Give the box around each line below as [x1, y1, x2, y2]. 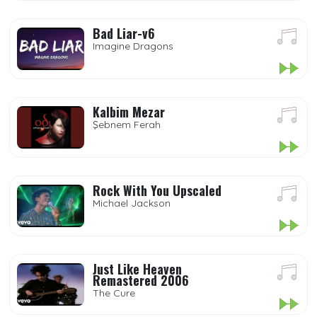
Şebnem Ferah [93, 118, 161, 131]
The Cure [93, 287, 135, 299]
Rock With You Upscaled [93, 181, 221, 200]
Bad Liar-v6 [93, 24, 155, 42]
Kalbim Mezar [93, 103, 165, 121]
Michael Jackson [93, 197, 171, 209]
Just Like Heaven [93, 260, 182, 278]
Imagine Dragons [93, 40, 173, 52]
